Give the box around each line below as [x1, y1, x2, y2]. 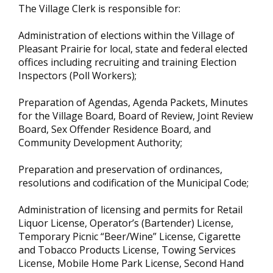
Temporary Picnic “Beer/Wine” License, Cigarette [18, 230, 241, 244]
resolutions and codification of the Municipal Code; [18, 176, 249, 190]
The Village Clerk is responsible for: [18, 2, 180, 16]
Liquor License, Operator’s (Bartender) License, [18, 216, 233, 230]
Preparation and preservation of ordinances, [18, 163, 222, 177]
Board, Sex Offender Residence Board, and [18, 122, 211, 136]
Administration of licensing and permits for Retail [18, 203, 243, 217]
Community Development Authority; [18, 136, 182, 150]
